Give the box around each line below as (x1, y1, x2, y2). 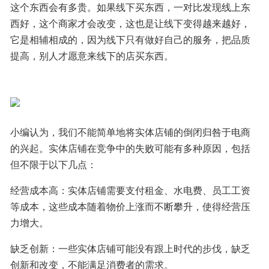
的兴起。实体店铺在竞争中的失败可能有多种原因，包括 (10, 141, 250, 155)
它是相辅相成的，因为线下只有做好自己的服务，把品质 (10, 32, 250, 46)
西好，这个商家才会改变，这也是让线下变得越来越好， (10, 16, 250, 30)
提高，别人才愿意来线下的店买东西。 (10, 49, 174, 62)
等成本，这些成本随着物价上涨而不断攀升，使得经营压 (10, 199, 250, 213)
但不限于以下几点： (10, 157, 97, 171)
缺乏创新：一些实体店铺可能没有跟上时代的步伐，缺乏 (10, 241, 250, 255)
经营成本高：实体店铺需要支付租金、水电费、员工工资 (10, 183, 250, 197)
